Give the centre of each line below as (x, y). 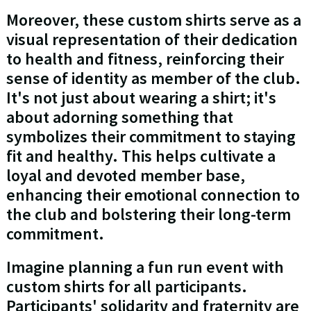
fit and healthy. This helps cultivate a (141, 156)
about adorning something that (119, 117)
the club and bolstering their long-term (148, 215)
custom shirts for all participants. (126, 287)
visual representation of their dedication (152, 40)
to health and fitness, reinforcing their (145, 59)
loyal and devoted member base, (125, 176)
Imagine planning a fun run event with (145, 267)
